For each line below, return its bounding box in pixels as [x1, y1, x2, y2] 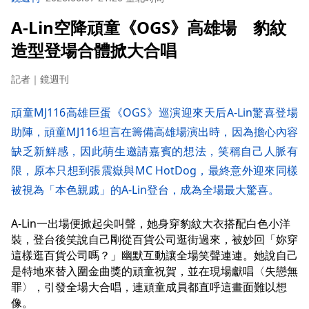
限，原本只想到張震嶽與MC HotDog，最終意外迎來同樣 [11, 162, 298, 178]
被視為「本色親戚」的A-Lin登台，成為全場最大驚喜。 [11, 181, 279, 197]
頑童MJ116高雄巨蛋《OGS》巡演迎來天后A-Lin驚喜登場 [11, 104, 298, 120]
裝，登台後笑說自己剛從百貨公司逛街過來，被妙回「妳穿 [11, 231, 298, 247]
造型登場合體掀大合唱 [11, 38, 177, 61]
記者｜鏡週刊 [11, 72, 69, 86]
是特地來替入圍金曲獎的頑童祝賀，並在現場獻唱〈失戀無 [11, 263, 298, 279]
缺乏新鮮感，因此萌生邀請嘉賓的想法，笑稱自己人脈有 [11, 143, 298, 159]
